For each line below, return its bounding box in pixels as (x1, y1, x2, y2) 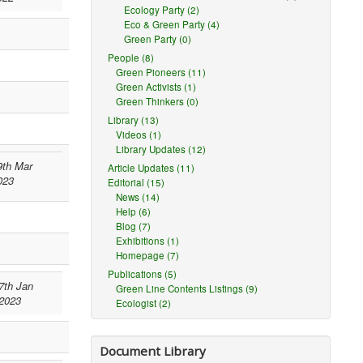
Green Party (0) (124, 32, 192, 45)
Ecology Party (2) (124, 3, 200, 16)
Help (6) (116, 205, 152, 218)
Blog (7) (116, 220, 152, 233)
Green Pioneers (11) (116, 66, 207, 79)
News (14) (116, 190, 160, 203)
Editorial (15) (108, 176, 165, 189)
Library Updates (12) (116, 143, 207, 156)
